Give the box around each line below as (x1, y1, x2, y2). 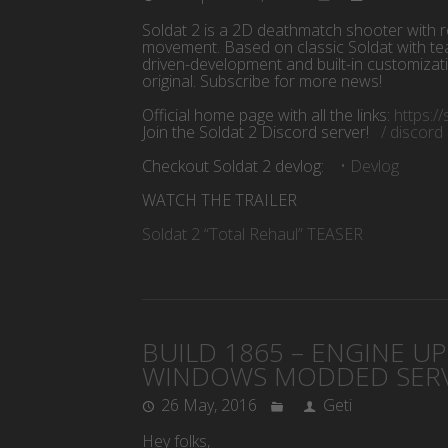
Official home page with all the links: (142, 104, 394, 127)
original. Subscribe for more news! (142, 70, 382, 93)
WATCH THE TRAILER (142, 189, 297, 212)
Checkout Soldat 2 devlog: (142, 155, 328, 178)
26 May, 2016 (161, 394, 257, 417)
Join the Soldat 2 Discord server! (142, 121, 373, 144)
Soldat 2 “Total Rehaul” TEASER (142, 223, 367, 246)
